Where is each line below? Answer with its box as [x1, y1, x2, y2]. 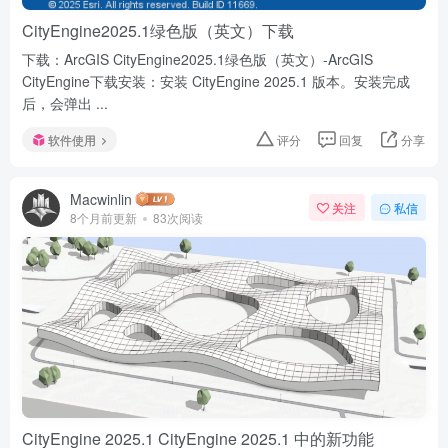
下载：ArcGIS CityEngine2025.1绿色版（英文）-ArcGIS [22, 48, 373, 69]
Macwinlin [70, 189, 132, 209]
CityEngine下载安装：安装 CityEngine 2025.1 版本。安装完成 [22, 70, 410, 91]
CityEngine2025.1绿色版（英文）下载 [22, 18, 294, 42]
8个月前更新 [70, 209, 137, 226]
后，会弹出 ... [22, 92, 108, 113]
